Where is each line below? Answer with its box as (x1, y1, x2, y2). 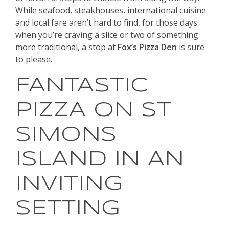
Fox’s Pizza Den (118, 41, 177, 53)
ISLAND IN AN (15, 150, 184, 170)
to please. (15, 54, 52, 65)
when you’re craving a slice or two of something (15, 29, 198, 41)
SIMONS (15, 125, 117, 145)
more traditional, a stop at (15, 41, 118, 53)
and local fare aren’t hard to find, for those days (15, 17, 197, 29)
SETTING (15, 199, 120, 219)
